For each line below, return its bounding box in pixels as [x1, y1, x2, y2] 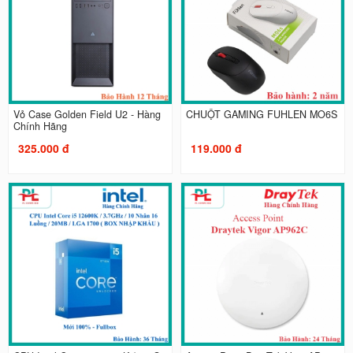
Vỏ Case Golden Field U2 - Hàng [13, 107, 161, 122]
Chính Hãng [13, 119, 67, 134]
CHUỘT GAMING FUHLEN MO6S [186, 107, 337, 122]
